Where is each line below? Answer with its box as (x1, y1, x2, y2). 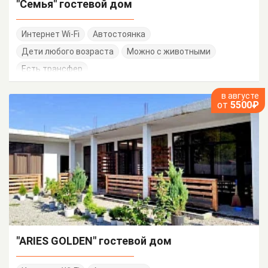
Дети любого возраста (22, 47, 114, 57)
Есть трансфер (22, 64, 83, 74)
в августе (221, 91, 259, 101)
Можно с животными (127, 47, 211, 57)
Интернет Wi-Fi (22, 29, 80, 39)
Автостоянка (93, 29, 145, 39)
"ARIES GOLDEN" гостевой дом (16, 234, 172, 248)
